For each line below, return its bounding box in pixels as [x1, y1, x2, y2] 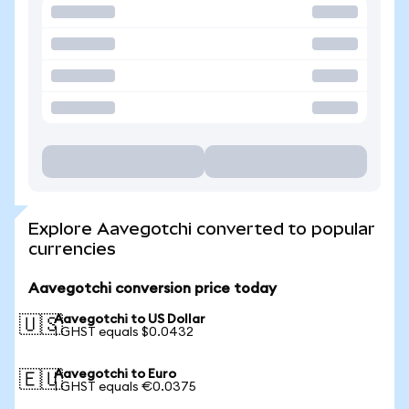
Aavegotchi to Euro [54, 368, 176, 381]
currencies [28, 239, 116, 258]
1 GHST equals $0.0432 [54, 326, 194, 339]
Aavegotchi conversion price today [28, 281, 277, 296]
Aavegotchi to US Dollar [54, 313, 205, 326]
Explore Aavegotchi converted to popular [28, 219, 375, 238]
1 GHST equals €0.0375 [54, 381, 196, 393]
